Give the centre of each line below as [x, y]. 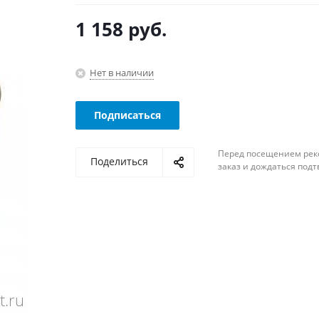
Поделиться [119, 161]
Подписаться [127, 115]
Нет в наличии [121, 73]
